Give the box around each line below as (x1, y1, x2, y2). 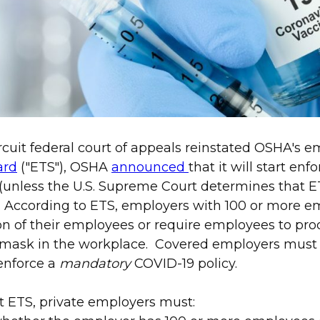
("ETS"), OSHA (17, 159, 111, 176)
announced (111, 159, 189, 176)
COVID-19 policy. (134, 256, 241, 272)
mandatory (59, 256, 134, 272)
